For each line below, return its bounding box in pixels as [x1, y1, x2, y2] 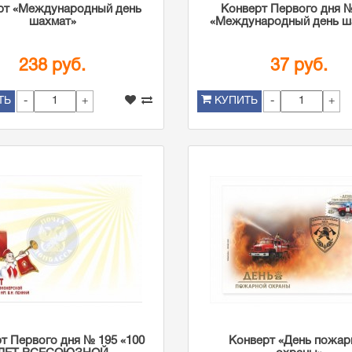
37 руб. [270, 58, 328, 74]
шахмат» [28, 16, 76, 27]
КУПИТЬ [214, 96, 258, 106]
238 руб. [19, 58, 86, 74]
